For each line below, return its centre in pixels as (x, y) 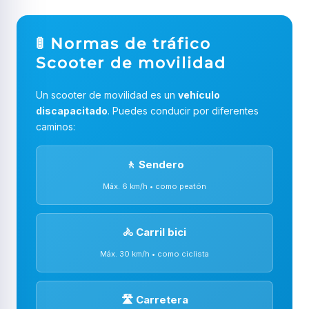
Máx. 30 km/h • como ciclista (154, 254)
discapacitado (72, 111)
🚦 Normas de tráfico (123, 44)
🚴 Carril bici (154, 232)
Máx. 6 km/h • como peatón (154, 186)
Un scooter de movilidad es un (107, 95)
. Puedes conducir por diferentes (183, 111)
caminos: (56, 127)
